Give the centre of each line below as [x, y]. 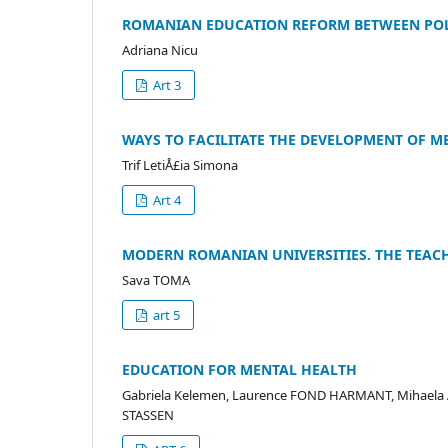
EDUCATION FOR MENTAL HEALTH [239, 369]
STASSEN [148, 414]
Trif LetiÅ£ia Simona [180, 164]
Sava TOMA [156, 279]
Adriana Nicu [160, 49]
